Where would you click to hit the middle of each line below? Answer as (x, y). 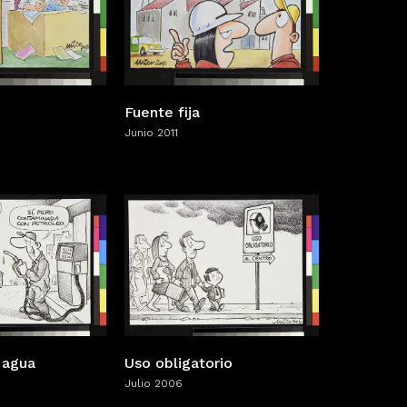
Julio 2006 (154, 384)
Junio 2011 (151, 132)
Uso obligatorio (179, 363)
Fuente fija (162, 112)
